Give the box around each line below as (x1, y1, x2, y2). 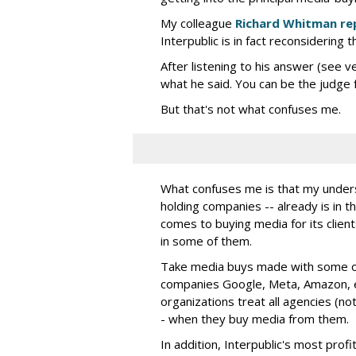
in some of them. (161, 233, 252, 250)
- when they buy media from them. (161, 311, 349, 327)
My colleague (161, 15, 235, 32)
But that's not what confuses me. (161, 101, 341, 118)
